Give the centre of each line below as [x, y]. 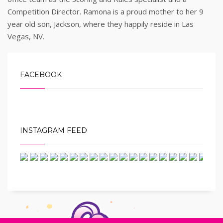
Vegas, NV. [26, 36]
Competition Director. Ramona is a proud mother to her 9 [106, 11]
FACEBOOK [41, 75]
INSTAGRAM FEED [54, 130]
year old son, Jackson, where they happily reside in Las [101, 24]
